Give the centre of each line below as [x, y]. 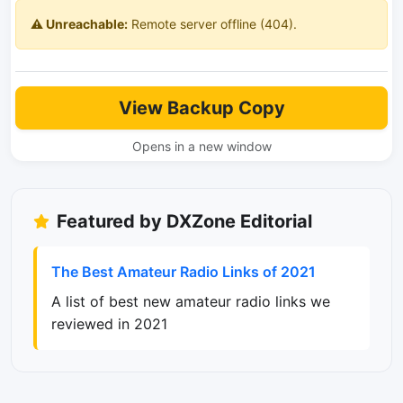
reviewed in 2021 [109, 324]
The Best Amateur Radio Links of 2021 [184, 272]
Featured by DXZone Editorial [184, 222]
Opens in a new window [201, 147]
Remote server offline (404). [212, 24]
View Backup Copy [201, 108]
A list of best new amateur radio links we [191, 302]
